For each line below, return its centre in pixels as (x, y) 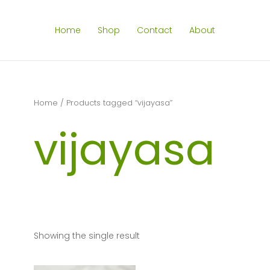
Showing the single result (87, 235)
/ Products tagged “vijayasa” (115, 103)
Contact (155, 30)
